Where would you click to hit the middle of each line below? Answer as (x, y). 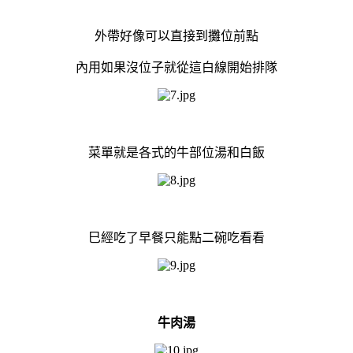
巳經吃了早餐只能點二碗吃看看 (176, 237)
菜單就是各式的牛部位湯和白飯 (176, 152)
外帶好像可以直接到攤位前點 (176, 35)
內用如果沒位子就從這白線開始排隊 (176, 67)
